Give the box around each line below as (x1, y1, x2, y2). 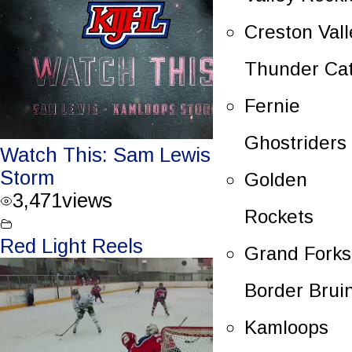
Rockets (244, 205, 313, 227)
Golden (244, 168, 307, 190)
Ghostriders (244, 131, 346, 153)
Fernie (244, 94, 300, 116)
